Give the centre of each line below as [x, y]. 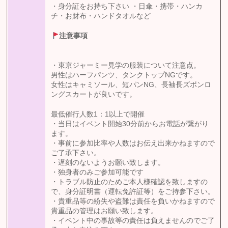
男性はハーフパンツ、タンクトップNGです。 [124, 75]
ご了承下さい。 [76, 153]
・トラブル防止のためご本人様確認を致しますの [130, 182]
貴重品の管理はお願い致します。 [105, 211]
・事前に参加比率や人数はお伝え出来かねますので [133, 144]
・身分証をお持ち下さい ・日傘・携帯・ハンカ [127, 7]
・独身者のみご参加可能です [97, 173]
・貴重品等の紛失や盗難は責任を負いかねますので [133, 202]
